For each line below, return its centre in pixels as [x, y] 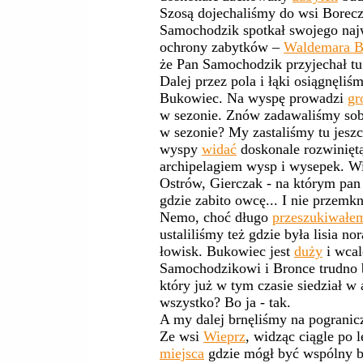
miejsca [182, 353]
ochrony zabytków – [222, 47]
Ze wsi [181, 336]
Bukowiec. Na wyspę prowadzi [254, 98]
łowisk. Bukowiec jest [227, 251]
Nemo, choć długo [216, 217]
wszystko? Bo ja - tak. [225, 302]
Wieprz [224, 336]
